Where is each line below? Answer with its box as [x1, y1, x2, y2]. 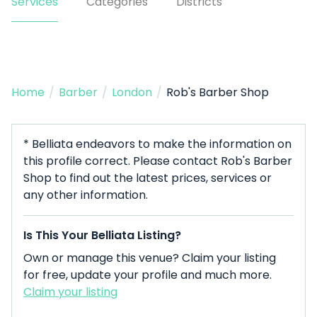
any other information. [23, 187, 148, 203]
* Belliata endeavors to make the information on [23, 136, 292, 152]
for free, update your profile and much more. [23, 267, 272, 283]
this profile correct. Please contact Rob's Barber [23, 153, 292, 169]
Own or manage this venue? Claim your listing [23, 250, 276, 266]
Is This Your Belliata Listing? [23, 227, 181, 243]
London [112, 84, 152, 100]
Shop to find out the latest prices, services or [23, 170, 272, 186]
